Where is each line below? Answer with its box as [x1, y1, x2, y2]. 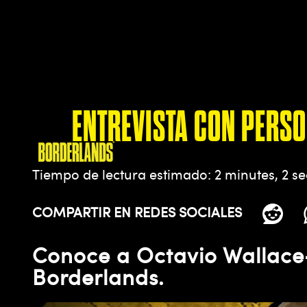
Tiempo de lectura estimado [32, 164, 208, 184]
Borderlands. [32, 262, 164, 292]
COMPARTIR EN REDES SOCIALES [32, 202, 242, 221]
